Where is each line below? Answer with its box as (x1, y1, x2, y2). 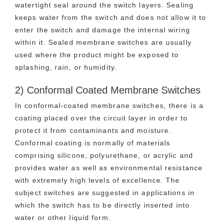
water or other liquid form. (15, 213, 111, 222)
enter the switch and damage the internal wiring (15, 25, 190, 34)
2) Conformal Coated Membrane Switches (15, 84, 201, 96)
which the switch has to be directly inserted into (15, 201, 190, 209)
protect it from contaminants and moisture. (15, 126, 172, 134)
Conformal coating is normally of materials (15, 138, 171, 147)
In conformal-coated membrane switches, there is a (15, 101, 204, 110)
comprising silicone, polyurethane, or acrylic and (15, 151, 193, 159)
